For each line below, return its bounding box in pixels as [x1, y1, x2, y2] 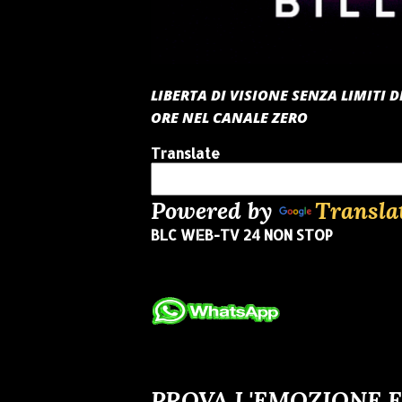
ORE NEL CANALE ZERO [151, 107, 308, 127]
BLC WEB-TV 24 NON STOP [151, 224, 333, 244]
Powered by [151, 195, 279, 225]
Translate [151, 143, 220, 162]
